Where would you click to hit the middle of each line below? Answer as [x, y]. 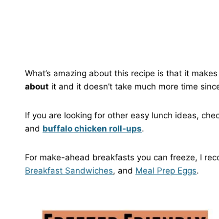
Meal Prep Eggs [166, 170]
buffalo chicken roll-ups [92, 128]
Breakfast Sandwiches [69, 170]
